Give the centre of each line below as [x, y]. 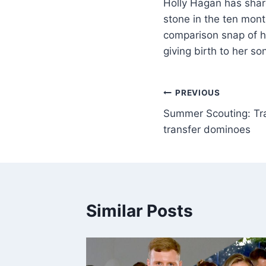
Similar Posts [140, 210]
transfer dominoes [207, 129]
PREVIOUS [198, 93]
